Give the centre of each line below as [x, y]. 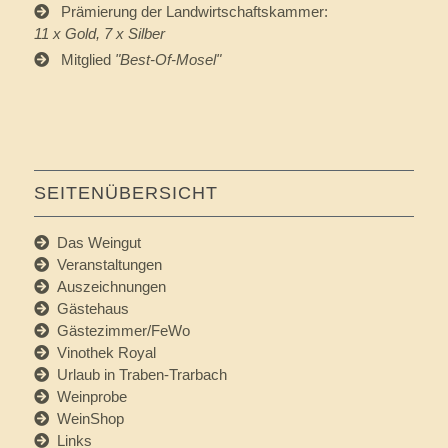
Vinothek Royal [102, 353]
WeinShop [86, 419]
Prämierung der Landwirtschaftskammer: [188, 12]
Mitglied [81, 60]
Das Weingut [94, 243]
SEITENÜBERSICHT [125, 193]
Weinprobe [87, 397]
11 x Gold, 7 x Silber [99, 34]
